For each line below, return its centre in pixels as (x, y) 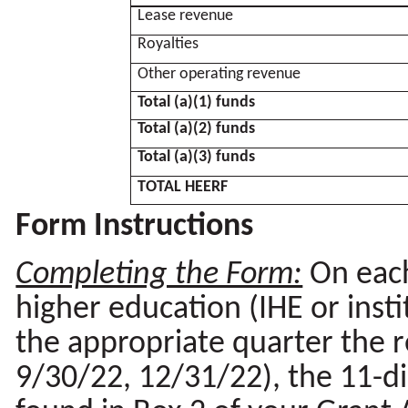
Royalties (168, 44)
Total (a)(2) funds (196, 128)
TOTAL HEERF (182, 187)
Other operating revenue (219, 74)
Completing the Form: (159, 275)
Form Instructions (135, 227)
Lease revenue (185, 15)
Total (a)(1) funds (196, 102)
